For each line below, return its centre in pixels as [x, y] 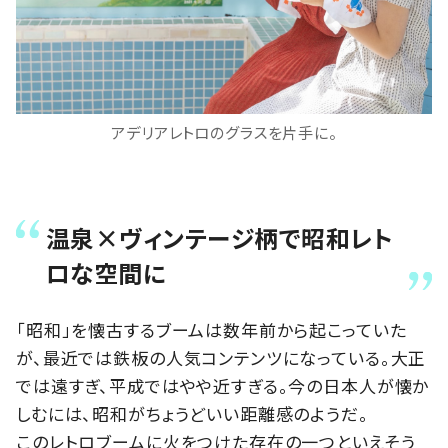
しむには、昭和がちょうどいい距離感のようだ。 [192, 413]
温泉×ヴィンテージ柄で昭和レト [220, 237]
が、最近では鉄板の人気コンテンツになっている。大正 [221, 357]
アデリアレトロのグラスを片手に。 [224, 132]
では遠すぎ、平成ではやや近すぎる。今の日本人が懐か [223, 385]
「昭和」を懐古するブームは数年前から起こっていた [211, 329]
